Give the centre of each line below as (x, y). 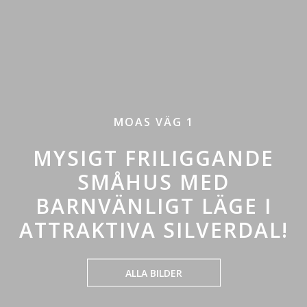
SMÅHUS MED (153, 182)
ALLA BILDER (153, 273)
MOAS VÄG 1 (153, 122)
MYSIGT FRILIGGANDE (153, 158)
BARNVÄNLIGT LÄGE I (153, 206)
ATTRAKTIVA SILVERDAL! (153, 230)
